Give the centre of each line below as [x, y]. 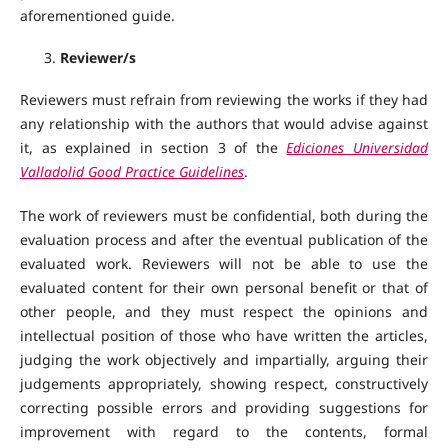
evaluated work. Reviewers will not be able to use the [224, 264]
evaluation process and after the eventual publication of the [224, 240]
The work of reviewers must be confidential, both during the [224, 216]
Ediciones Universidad [357, 148]
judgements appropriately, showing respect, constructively [224, 384]
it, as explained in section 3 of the [153, 148]
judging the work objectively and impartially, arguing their [224, 360]
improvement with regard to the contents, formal [224, 432]
